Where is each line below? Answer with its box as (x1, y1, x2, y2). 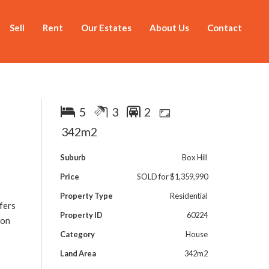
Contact (207, 22, 242, 33)
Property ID (59, 210, 103, 220)
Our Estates (81, 22, 131, 33)
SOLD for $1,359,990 (136, 172, 208, 181)
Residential (169, 191, 208, 201)
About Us (150, 22, 189, 33)
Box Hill (181, 153, 208, 162)
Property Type (59, 191, 113, 201)
